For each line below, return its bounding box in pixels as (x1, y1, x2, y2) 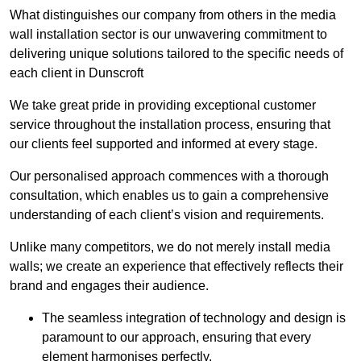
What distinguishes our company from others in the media (10, 8, 336, 23)
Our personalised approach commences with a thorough (10, 169, 329, 184)
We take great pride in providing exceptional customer (10, 98, 316, 113)
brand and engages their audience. (10, 279, 209, 293)
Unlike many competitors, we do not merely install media (10, 240, 330, 255)
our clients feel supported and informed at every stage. (10, 137, 317, 151)
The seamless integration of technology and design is (42, 311, 346, 326)
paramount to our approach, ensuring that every (42, 330, 311, 345)
